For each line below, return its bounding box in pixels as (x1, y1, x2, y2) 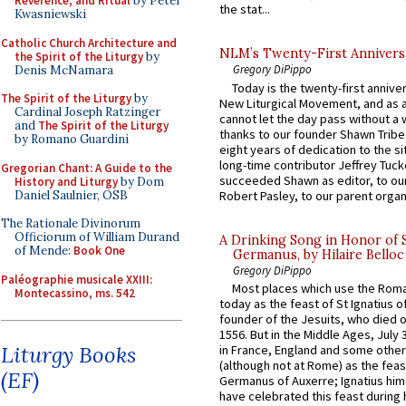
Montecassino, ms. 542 (14, 285, 135, 301)
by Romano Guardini (14, 131, 129, 147)
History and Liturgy (14, 173, 118, 189)
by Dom (118, 173, 164, 189)
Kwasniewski (14, 6, 86, 22)
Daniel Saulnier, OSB (14, 187, 128, 203)
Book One (73, 243, 125, 258)
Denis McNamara (14, 62, 113, 78)
